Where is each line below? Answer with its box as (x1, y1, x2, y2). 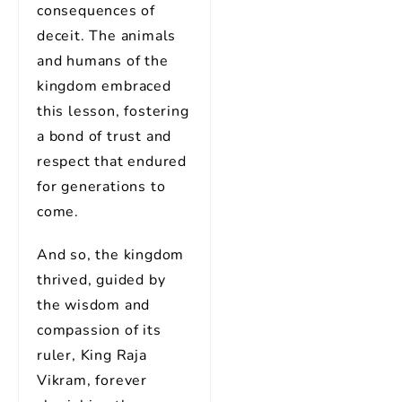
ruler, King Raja (37, 345, 147, 365)
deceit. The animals (37, 26, 177, 46)
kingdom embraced (37, 76, 171, 96)
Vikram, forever (37, 371, 148, 390)
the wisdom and (37, 295, 151, 315)
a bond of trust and (37, 127, 172, 146)
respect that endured (37, 152, 188, 171)
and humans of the (37, 51, 169, 71)
